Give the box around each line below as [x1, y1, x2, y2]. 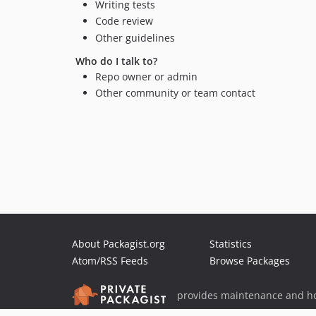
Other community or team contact [95, 86, 255, 99]
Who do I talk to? [75, 54, 157, 68]
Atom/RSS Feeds [72, 254, 148, 267]
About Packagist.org [72, 237, 165, 250]
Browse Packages [209, 254, 290, 267]
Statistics [209, 237, 252, 250]
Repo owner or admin [95, 69, 197, 83]
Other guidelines [95, 30, 175, 44]
